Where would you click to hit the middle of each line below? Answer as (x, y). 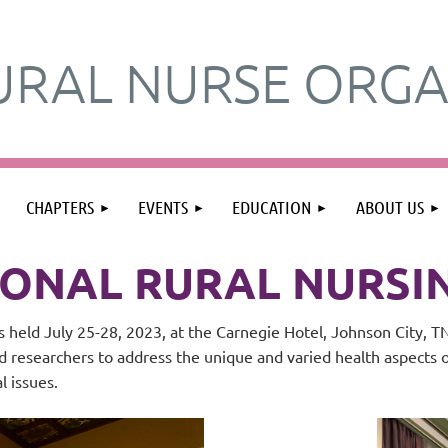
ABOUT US (389, 207)
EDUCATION (271, 207)
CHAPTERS (59, 207)
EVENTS (162, 207)
